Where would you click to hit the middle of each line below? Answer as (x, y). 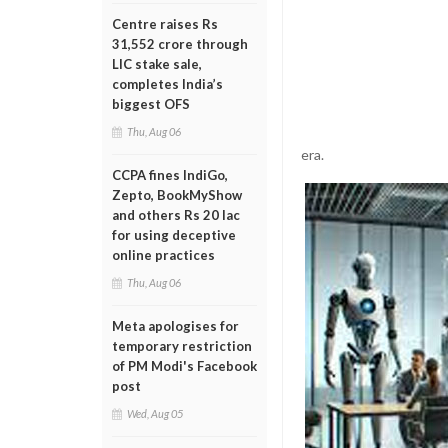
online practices (163, 255)
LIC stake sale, (157, 64)
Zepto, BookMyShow (177, 195)
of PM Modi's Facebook (184, 366)
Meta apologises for (175, 326)
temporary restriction (182, 346)
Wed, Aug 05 (155, 413)
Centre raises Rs (165, 24)
